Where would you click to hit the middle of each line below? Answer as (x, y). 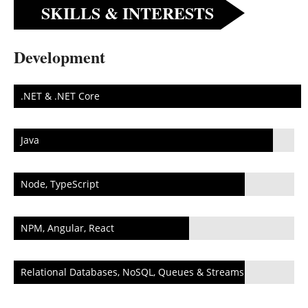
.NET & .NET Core (60, 96)
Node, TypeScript (60, 184)
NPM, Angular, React (67, 228)
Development (59, 57)
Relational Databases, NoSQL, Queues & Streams (132, 272)
